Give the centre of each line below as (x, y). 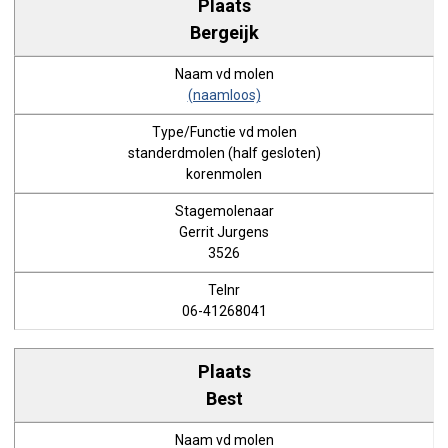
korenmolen (224, 174)
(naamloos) (224, 95)
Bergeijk (224, 32)
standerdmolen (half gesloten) (224, 153)
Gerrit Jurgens (224, 232)
